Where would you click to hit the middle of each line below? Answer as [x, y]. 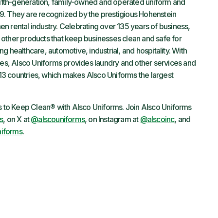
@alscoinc [157, 119]
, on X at [17, 119]
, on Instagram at [112, 119]
